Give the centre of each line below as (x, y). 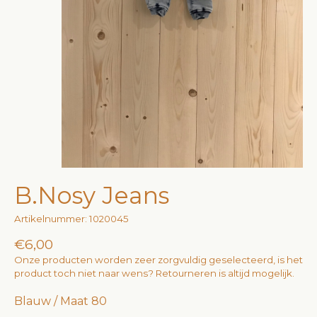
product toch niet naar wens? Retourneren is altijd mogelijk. (154, 273)
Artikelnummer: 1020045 (71, 218)
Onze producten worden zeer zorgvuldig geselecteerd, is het (158, 260)
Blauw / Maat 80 (60, 301)
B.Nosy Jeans (92, 196)
